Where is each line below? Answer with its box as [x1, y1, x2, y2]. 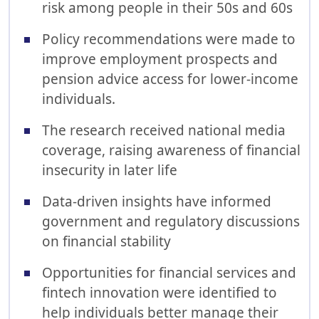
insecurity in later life [42, 161, 177, 179]
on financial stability [42, 232, 171, 251]
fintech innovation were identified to [42, 283, 277, 302]
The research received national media [42, 121, 286, 140]
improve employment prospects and [42, 50, 278, 68]
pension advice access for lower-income [42, 70, 298, 88]
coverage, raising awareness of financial [42, 141, 300, 159]
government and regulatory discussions [42, 212, 300, 231]
